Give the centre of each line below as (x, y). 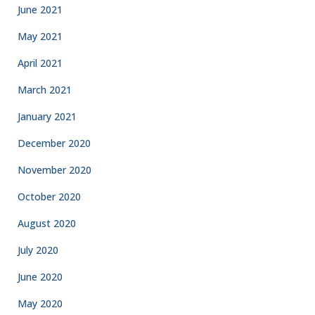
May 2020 (40, 303)
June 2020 (40, 277)
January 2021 (47, 116)
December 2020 (54, 143)
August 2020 (47, 223)
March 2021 (45, 90)
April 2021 (40, 63)
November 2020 (54, 170)
